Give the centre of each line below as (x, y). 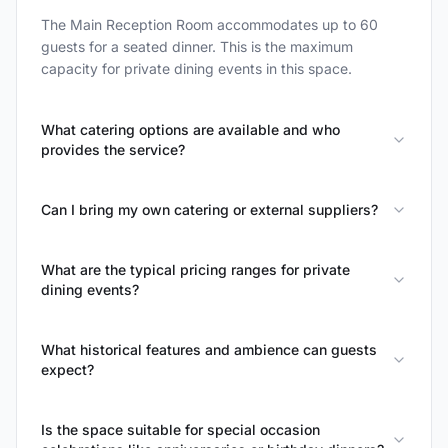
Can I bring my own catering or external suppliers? (209, 209)
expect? (67, 369)
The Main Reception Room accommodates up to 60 (209, 24)
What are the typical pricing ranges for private (195, 269)
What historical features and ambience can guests (209, 349)
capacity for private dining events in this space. (196, 68)
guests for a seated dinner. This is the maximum (197, 46)
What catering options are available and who (190, 129)
